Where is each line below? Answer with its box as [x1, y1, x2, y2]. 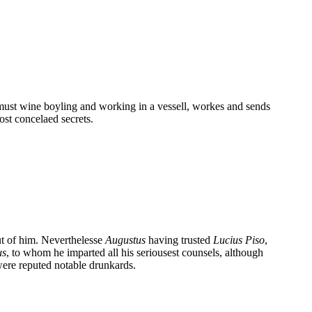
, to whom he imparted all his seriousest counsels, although [6, 246, 263, 258]
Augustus [105, 233, 146, 246]
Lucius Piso [213, 233, 265, 246]
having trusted [146, 233, 213, 246]
